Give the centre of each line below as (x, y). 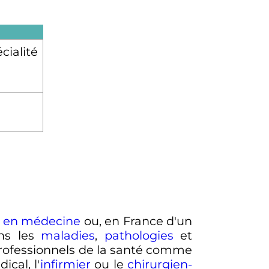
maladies (68, 236)
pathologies (139, 236)
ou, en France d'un (137, 221)
